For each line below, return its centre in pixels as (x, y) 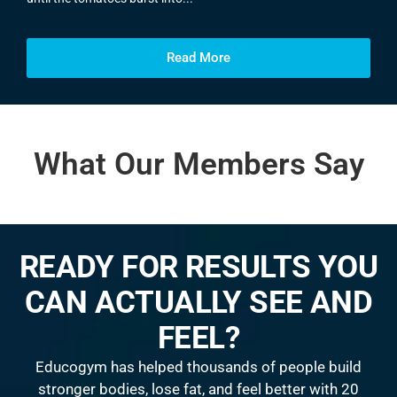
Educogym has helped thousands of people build (198, 366)
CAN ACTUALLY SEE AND (198, 302)
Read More (198, 57)
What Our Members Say (198, 164)
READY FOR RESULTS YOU (198, 267)
